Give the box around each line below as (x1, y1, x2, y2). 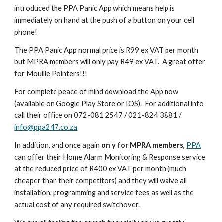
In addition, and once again (14, 141, 102, 149)
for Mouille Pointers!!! (14, 69, 88, 78)
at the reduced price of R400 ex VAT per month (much (14, 165, 187, 173)
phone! (14, 28, 38, 36)
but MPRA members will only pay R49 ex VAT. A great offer (14, 57, 206, 66)
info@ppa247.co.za (14, 123, 78, 131)
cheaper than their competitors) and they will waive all (14, 176, 187, 185)
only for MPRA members (101, 141, 184, 149)
